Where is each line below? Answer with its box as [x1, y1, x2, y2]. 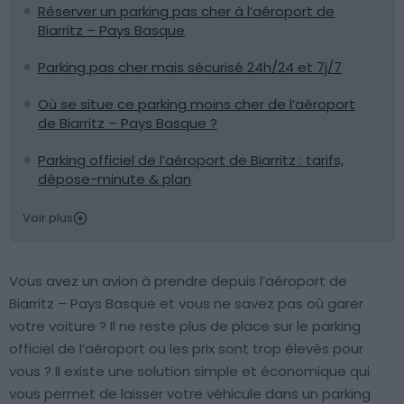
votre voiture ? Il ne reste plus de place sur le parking [9, 317, 361, 335]
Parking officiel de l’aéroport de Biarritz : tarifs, [38, 151, 344, 170]
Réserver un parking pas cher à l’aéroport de [38, 2, 335, 21]
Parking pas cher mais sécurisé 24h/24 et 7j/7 [38, 58, 342, 77]
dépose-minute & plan [38, 170, 191, 188]
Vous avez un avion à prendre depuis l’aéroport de [9, 271, 347, 290]
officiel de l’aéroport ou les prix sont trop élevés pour [9, 339, 363, 358]
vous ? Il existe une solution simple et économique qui [9, 362, 370, 381]
